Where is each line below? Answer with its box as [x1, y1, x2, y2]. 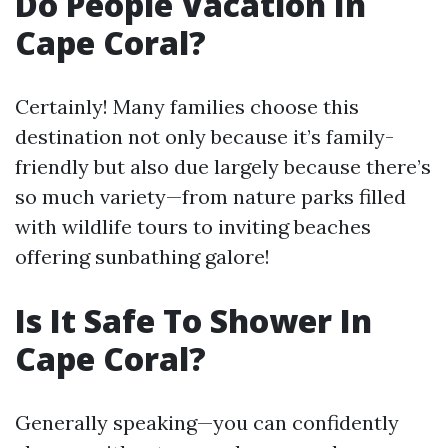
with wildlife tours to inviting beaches [15, 214, 371, 239]
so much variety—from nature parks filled [15, 184, 406, 209]
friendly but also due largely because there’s [15, 154, 431, 179]
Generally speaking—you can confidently [15, 410, 399, 435]
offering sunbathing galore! [15, 244, 270, 269]
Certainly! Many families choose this [15, 94, 359, 119]
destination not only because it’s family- [15, 124, 394, 149]
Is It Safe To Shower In [15, 299, 372, 342]
